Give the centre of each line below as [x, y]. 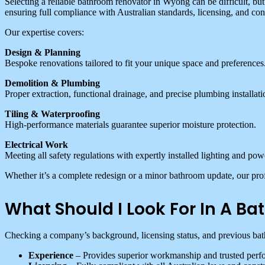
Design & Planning [43, 52]
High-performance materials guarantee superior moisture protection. [130, 124]
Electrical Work [36, 144]
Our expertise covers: [44, 32]
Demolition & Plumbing [52, 83]
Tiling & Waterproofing [52, 114]
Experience [51, 255]
